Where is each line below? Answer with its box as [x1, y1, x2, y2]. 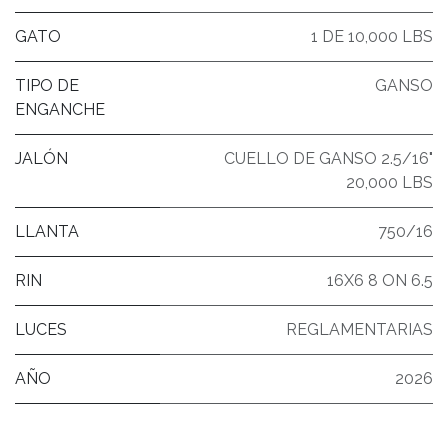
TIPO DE [15, 75, 79, 95]
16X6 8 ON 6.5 [327, 270, 433, 290]
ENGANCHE [15, 99, 105, 119]
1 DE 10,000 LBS [311, 26, 433, 46]
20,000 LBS [346, 172, 433, 192]
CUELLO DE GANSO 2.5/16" [224, 148, 433, 168]
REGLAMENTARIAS [286, 319, 433, 339]
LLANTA [15, 221, 79, 241]
